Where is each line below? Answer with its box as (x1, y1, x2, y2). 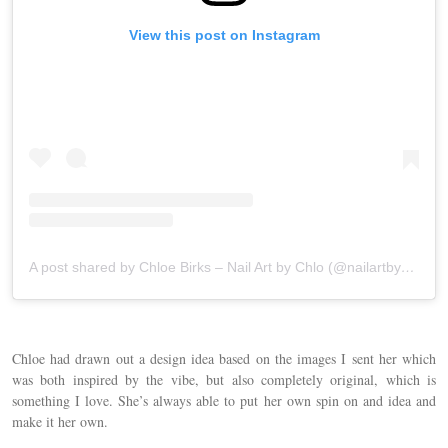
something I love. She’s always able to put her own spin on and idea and (12, 390, 436, 410)
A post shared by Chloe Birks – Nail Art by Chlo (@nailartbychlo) (401, 258, 415, 275)
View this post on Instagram (128, 26, 320, 43)
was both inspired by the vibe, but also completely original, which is (12, 369, 436, 389)
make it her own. (12, 411, 108, 431)
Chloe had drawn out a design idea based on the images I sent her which (12, 348, 436, 368)
